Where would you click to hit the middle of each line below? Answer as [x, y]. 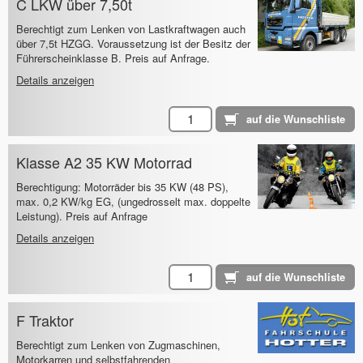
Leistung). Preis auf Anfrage [82, 216]
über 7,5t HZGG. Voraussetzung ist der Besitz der [133, 44]
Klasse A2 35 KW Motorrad [104, 162]
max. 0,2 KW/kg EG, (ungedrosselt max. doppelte [133, 202]
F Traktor [45, 320]
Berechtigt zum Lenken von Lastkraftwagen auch [131, 29]
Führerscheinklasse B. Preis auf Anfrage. [113, 58]
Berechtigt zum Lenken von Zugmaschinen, [118, 345]
